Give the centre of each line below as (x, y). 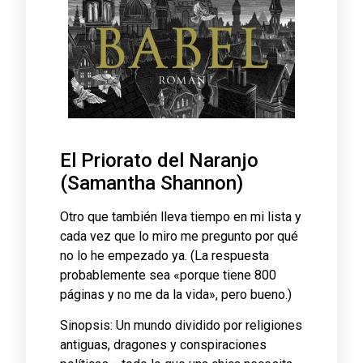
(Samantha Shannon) (152, 183)
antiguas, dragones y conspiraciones (163, 345)
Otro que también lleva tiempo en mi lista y (181, 217)
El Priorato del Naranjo (159, 160)
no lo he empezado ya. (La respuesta (164, 256)
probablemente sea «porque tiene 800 (168, 275)
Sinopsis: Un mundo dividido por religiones (181, 326)
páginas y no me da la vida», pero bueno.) (176, 295)
